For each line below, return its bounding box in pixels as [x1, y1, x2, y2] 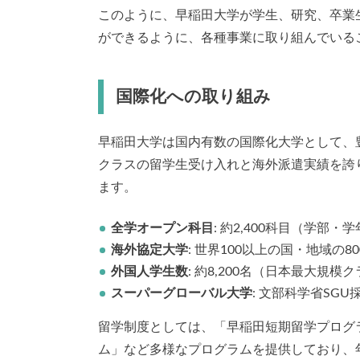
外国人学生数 [111, 265, 188, 279]
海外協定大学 [111, 243, 188, 257]
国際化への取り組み [115, 88, 271, 105]
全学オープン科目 [111, 222, 214, 235]
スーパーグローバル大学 [111, 287, 252, 301]
